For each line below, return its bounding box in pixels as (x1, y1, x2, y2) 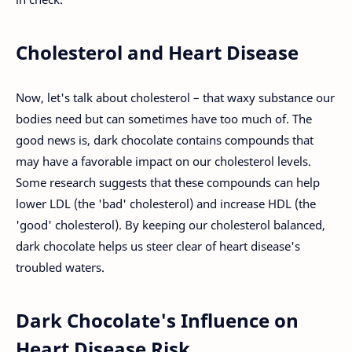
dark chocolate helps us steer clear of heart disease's (16, 237, 300, 254)
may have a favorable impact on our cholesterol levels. (16, 152, 311, 169)
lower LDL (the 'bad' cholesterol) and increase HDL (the (16, 195, 316, 211)
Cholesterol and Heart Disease (16, 39, 299, 66)
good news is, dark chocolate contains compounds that (16, 131, 313, 148)
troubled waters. (16, 258, 104, 275)
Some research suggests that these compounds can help (16, 174, 320, 190)
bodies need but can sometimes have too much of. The (16, 110, 312, 126)
